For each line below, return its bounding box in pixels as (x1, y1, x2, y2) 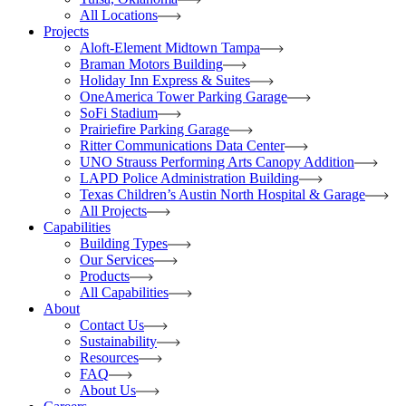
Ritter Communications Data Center (80, 138, 285, 153)
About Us (80, 382, 136, 398)
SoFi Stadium (80, 105, 158, 121)
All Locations (80, 7, 158, 23)
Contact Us (80, 317, 144, 333)
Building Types (80, 236, 168, 251)
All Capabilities (80, 285, 169, 300)
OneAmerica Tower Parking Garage (80, 89, 287, 104)
